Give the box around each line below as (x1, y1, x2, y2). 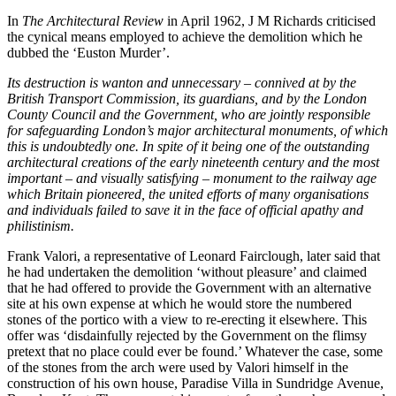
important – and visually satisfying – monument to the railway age (7, 171, 377, 187)
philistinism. (7, 218, 74, 234)
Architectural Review (47, 13, 164, 29)
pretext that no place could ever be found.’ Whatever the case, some (7, 344, 383, 360)
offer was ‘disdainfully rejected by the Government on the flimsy (7, 328, 367, 344)
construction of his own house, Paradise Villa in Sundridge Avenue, (7, 376, 384, 392)
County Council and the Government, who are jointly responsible (7, 107, 370, 123)
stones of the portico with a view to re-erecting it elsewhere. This (7, 312, 367, 328)
